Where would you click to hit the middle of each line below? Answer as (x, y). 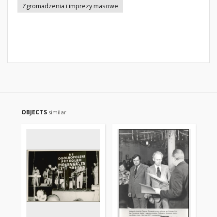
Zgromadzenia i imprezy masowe (70, 6)
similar (57, 112)
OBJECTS (35, 112)
